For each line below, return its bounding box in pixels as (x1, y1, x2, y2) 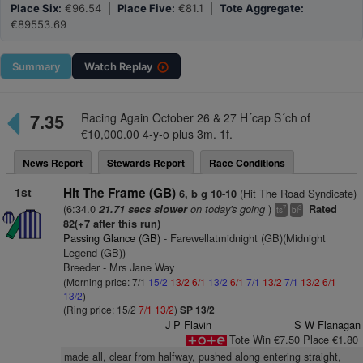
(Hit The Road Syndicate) (236, 186, 357, 201)
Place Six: (11, 2, 62, 15)
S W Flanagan (293, 317, 361, 332)
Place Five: (117, 2, 175, 15)
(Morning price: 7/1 (62, 275, 148, 288)
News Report (23, 156, 83, 170)
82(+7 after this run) (62, 216, 160, 231)
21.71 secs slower (98, 202, 187, 216)
